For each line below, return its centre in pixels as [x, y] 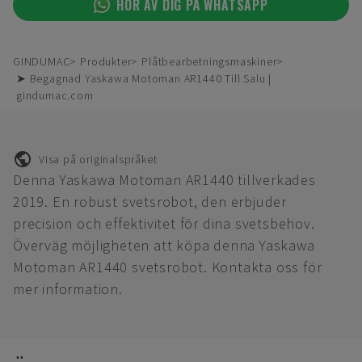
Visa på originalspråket [98, 159]
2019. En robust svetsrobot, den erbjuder [150, 202]
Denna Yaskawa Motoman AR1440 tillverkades [164, 180]
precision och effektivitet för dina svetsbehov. [164, 223]
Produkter [106, 61]
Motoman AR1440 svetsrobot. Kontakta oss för [168, 267]
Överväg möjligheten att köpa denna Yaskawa [164, 245]
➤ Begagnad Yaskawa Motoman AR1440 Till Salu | [144, 78]
